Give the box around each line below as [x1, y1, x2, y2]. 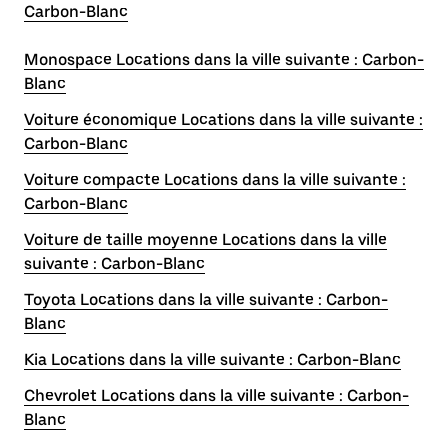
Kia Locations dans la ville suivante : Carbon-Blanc [24, 350, 401, 369]
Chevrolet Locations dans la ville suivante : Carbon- [24, 386, 409, 405]
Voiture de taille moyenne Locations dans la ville [24, 230, 387, 249]
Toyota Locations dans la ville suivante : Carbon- [24, 290, 388, 309]
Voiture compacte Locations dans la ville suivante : [24, 170, 406, 189]
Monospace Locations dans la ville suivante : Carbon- [24, 50, 424, 69]
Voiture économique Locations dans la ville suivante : [24, 110, 423, 129]
